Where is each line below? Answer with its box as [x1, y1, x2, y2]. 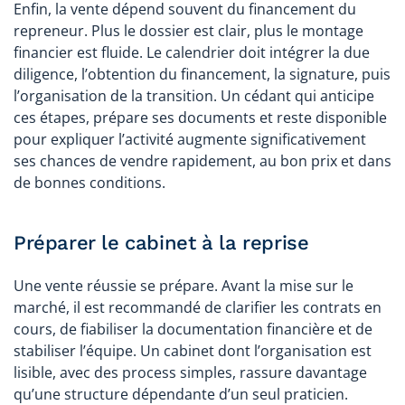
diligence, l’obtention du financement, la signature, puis [14, 63, 391, 84]
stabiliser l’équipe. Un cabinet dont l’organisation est [14, 340, 372, 361]
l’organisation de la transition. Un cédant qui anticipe [14, 85, 374, 106]
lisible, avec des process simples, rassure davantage [14, 362, 367, 382]
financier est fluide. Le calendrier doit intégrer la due [14, 42, 370, 62]
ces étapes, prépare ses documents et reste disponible [14, 107, 387, 127]
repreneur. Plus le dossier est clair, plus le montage [14, 20, 363, 41]
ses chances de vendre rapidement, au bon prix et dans [14, 150, 391, 171]
